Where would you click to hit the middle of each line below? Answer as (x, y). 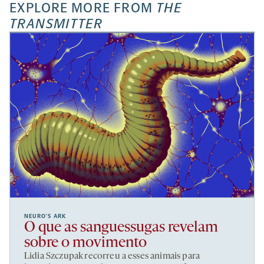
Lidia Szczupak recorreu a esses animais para (112, 257)
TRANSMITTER (56, 24)
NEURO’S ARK (45, 217)
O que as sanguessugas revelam (121, 228)
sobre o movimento (85, 243)
